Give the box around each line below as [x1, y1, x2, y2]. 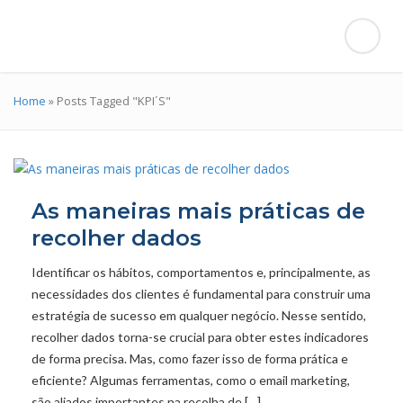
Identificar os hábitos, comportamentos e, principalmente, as [31, 264, 371, 281]
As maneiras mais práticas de [31, 198, 365, 225]
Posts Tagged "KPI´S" [57, 93, 171, 109]
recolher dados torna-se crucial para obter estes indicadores [31, 329, 369, 345]
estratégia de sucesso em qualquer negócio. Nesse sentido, [31, 308, 366, 324]
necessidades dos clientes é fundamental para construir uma [31, 286, 371, 302]
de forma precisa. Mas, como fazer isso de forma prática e [31, 351, 348, 367]
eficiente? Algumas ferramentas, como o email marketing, [31, 372, 350, 389]
